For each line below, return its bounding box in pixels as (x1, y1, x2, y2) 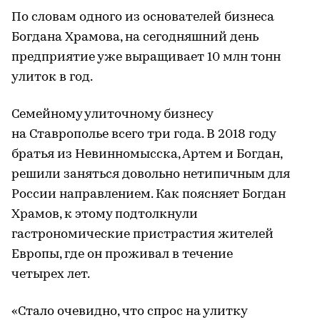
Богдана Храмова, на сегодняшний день (11, 30, 259, 44)
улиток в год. (11, 70, 93, 84)
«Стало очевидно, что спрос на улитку (11, 304, 247, 319)
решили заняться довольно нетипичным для (11, 167, 290, 181)
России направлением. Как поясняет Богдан (11, 187, 286, 201)
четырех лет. (11, 267, 90, 281)
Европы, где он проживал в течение (11, 247, 233, 261)
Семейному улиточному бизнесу (11, 107, 213, 121)
